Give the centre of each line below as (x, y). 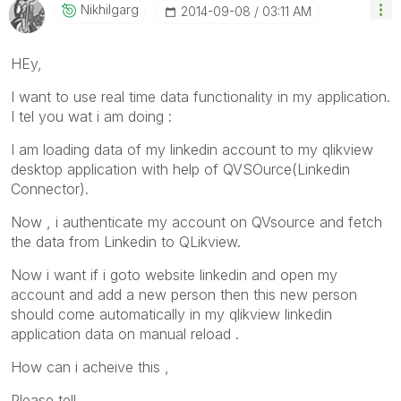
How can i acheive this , (90, 367)
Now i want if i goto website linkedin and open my (174, 274)
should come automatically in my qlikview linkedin (171, 314)
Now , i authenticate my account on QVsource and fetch (196, 222)
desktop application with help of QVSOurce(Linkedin (180, 169)
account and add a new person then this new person (184, 294)
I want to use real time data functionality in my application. (200, 96)
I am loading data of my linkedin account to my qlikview (192, 149)
